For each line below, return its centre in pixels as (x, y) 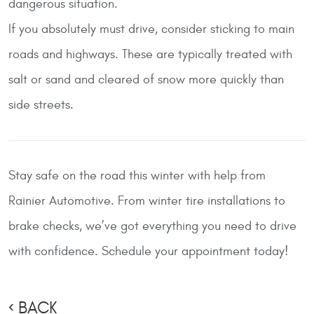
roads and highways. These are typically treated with (150, 54)
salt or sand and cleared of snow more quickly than (146, 79)
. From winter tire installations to (198, 200)
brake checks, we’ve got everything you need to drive (152, 226)
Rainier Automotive (60, 200)
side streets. (41, 104)
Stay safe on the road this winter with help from (137, 175)
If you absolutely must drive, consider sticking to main (151, 29)
